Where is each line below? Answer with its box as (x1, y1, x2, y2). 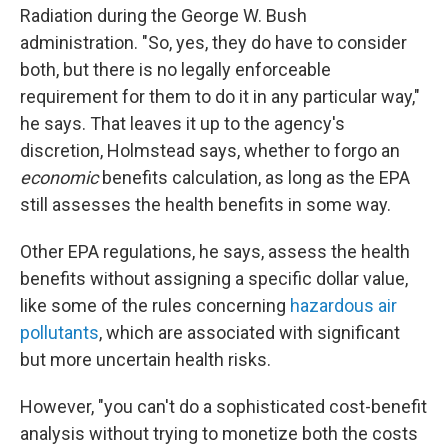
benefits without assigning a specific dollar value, (20, 268, 408, 289)
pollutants (20, 322, 99, 343)
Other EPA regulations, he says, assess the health (20, 241, 410, 262)
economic (20, 167, 102, 188)
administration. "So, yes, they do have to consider (20, 32, 407, 53)
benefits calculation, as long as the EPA (102, 167, 410, 188)
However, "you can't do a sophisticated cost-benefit (20, 396, 427, 417)
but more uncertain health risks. (20, 349, 271, 370)
